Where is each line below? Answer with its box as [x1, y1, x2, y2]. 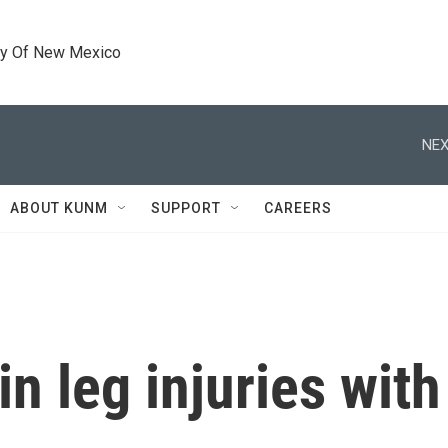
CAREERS [264, 200, 332, 216]
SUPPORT [151, 200, 221, 216]
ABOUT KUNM [10, 200, 108, 216]
